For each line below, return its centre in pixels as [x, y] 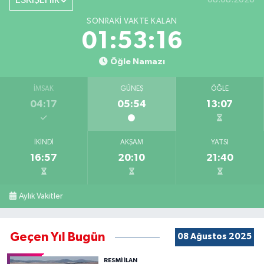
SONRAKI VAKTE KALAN [132, 22]
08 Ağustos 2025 [214, 237]
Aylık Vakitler [41, 197]
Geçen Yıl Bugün [57, 237]
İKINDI [44, 143]
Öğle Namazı [137, 62]
